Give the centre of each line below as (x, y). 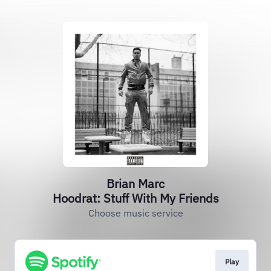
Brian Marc (135, 184)
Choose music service (135, 213)
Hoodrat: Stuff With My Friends (135, 198)
